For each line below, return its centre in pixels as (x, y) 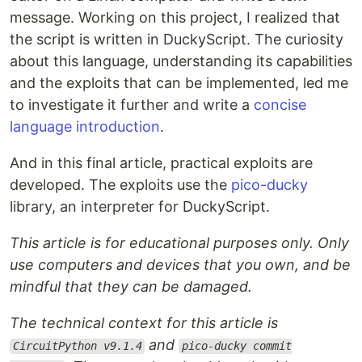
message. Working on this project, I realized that (175, 18)
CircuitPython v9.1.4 (77, 346)
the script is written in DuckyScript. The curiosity (177, 40)
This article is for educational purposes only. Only (179, 243)
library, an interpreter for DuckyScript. (140, 207)
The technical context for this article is (144, 323)
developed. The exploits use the (120, 185)
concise (280, 105)
